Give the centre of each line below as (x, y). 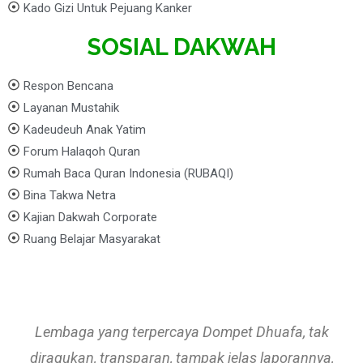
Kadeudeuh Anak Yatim (85, 129)
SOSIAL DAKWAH (181, 47)
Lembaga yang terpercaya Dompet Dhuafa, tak (181, 331)
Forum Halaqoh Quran (82, 151)
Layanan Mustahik (71, 107)
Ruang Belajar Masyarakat (92, 239)
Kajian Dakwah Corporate (90, 217)
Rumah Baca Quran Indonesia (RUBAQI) (128, 173)
